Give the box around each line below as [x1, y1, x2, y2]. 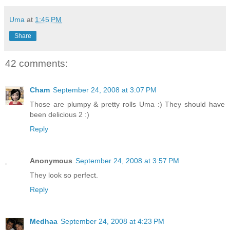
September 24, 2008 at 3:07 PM [53, 86, 157, 94]
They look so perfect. [30, 170, 98, 179]
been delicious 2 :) [30, 110, 89, 119]
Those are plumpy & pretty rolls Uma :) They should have [30, 100, 225, 108]
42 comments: [5, 57, 68, 69]
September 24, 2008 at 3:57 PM [75, 156, 179, 165]
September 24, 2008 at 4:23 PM [61, 217, 164, 225]
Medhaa [30, 217, 57, 225]
